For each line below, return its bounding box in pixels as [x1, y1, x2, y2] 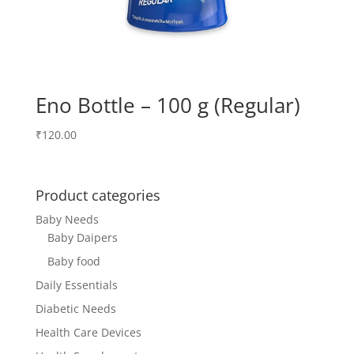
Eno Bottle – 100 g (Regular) [35, 91, 300, 120]
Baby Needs [35, 211, 99, 227]
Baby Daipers [47, 229, 118, 245]
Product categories [35, 185, 160, 205]
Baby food [47, 253, 100, 269]
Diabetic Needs [35, 300, 116, 316]
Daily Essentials [35, 277, 118, 292]
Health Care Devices [35, 324, 141, 340]
